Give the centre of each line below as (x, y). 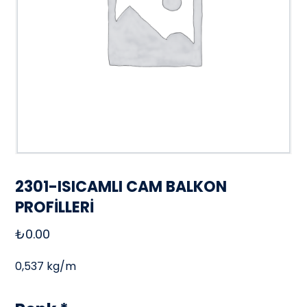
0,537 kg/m (46, 266)
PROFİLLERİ (55, 207)
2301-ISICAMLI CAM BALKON (121, 186)
